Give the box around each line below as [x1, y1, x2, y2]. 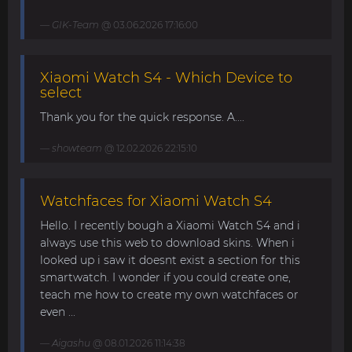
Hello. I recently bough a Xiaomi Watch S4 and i [40, 218, 300, 233]
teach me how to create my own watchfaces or [40, 288, 299, 302]
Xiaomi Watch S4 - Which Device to [40, 69, 292, 86]
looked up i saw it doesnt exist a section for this [40, 253, 300, 267]
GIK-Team [52, 19, 99, 31]
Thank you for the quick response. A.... [40, 110, 244, 124]
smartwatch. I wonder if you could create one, [40, 270, 291, 284]
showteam [52, 142, 102, 154]
